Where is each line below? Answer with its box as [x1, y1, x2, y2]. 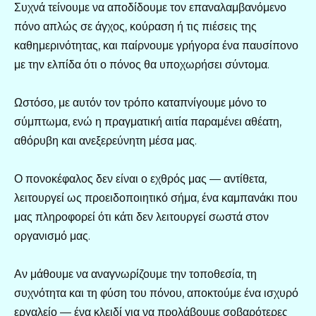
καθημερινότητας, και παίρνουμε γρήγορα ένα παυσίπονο [14, 38, 298, 52]
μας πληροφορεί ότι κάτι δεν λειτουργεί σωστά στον [14, 210, 269, 224]
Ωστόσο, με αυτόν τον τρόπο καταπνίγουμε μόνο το [14, 95, 267, 109]
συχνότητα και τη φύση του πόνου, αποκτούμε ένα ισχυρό [14, 286, 298, 300]
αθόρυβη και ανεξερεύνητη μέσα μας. [14, 133, 197, 147]
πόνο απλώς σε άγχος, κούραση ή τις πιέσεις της [14, 19, 257, 33]
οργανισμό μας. [14, 229, 90, 243]
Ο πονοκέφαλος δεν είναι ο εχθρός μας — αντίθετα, [14, 172, 267, 186]
